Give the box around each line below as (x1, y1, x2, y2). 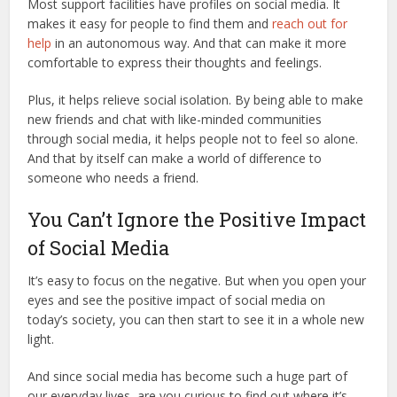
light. (27, 330, 55, 347)
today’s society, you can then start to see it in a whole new (27, 310, 365, 328)
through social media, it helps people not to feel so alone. (27, 129, 359, 147)
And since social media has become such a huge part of (27, 367, 348, 385)
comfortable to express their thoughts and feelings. (27, 53, 323, 71)
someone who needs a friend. (27, 168, 199, 186)
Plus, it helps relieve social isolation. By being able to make (27, 90, 364, 108)
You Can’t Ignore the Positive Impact (27, 206, 367, 232)
